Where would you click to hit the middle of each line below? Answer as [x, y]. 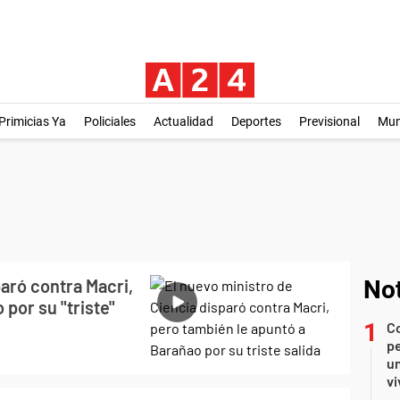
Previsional [329, 121]
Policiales [109, 121]
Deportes [256, 121]
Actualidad [183, 121]
